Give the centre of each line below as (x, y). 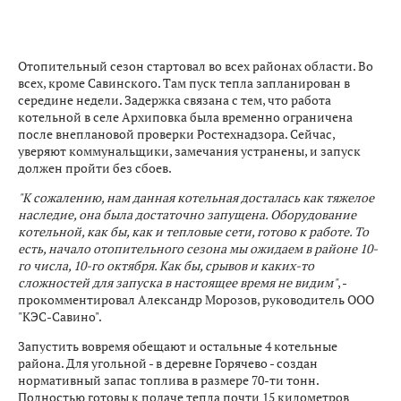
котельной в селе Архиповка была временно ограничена (185, 116)
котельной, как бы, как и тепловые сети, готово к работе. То (193, 231)
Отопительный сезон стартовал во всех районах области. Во (196, 65)
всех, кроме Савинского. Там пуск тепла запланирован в (184, 82)
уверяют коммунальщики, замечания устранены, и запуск (189, 150)
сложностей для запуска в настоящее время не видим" (178, 282)
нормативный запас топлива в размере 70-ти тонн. (168, 380)
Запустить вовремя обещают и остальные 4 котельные (178, 346)
